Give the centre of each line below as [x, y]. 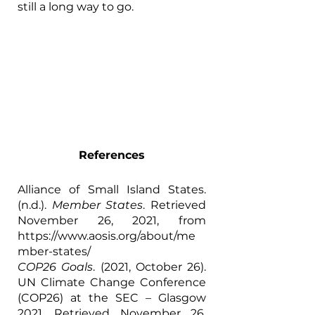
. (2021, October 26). [149, 266]
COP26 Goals [56, 266]
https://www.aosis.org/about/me [107, 236]
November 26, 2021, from [112, 220]
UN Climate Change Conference [112, 282]
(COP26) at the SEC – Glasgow [112, 297]
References [112, 155]
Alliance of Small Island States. [112, 189]
